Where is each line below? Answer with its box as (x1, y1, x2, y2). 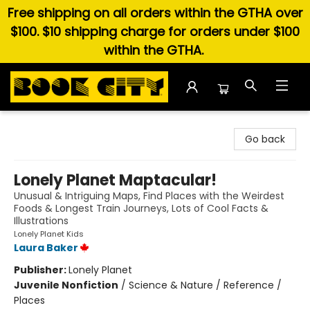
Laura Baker (14, 241, 78, 255)
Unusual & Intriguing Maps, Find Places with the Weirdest (14, 189, 284, 203)
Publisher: (14, 263, 69, 277)
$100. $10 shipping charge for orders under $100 (10, 23, 300, 40)
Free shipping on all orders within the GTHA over (7, 4, 303, 21)
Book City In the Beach (10, 117, 119, 131)
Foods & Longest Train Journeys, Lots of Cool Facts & (14, 201, 268, 215)
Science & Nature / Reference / (129, 278, 282, 292)
